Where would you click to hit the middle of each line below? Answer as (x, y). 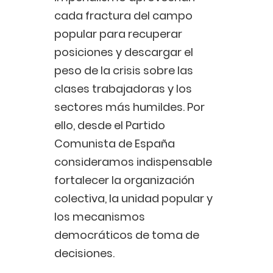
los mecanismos (100, 217)
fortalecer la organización (124, 180)
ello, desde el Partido (110, 126)
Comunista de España (115, 144)
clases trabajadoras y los (123, 89)
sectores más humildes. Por (129, 107)
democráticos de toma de (127, 235)
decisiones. (84, 253)
